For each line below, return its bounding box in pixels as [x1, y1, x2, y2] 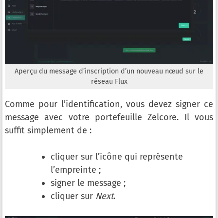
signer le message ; [51, 178, 126, 189]
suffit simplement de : [5, 125, 91, 136]
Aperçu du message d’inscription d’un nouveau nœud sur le [15, 67, 203, 76]
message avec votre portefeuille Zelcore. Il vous [5, 112, 213, 123]
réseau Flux [91, 77, 127, 86]
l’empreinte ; [51, 164, 101, 176]
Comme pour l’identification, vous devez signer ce [5, 99, 213, 110]
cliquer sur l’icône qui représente [51, 151, 183, 163]
